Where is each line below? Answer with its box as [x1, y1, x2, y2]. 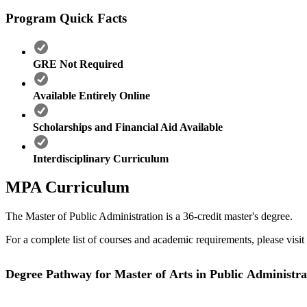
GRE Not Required [33, 58, 123, 70]
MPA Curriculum [5, 178, 130, 197]
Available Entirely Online [33, 89, 150, 101]
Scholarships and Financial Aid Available [33, 121, 223, 133]
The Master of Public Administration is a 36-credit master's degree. [5, 210, 293, 223]
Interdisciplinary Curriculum [33, 152, 169, 164]
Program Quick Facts [5, 10, 127, 25]
